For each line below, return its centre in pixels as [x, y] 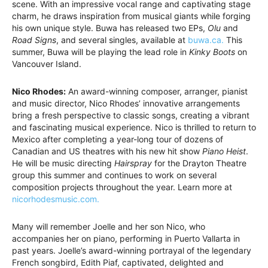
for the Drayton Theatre [199, 163]
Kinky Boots [212, 52]
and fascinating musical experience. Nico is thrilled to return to [134, 127]
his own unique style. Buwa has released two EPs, [110, 28]
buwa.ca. [206, 40]
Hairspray [133, 163]
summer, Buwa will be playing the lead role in [100, 52]
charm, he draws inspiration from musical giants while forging [131, 16]
